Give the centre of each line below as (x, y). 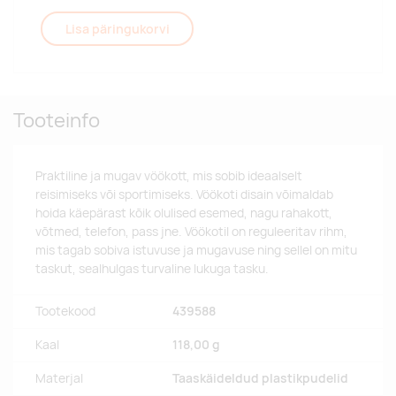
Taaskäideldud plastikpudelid (260, 379)
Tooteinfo (57, 121)
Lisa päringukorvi (117, 29)
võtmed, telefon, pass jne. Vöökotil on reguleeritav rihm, (191, 232)
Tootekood (65, 312)
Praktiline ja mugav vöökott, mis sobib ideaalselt (169, 176)
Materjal (59, 379)
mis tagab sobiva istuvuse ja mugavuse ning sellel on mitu (196, 251)
